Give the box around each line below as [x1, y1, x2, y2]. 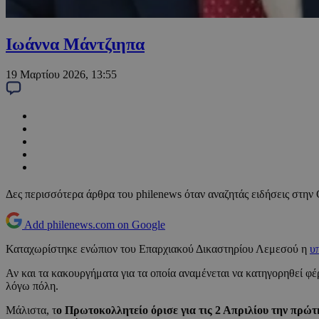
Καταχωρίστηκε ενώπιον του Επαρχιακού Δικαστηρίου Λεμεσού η [6, 243, 310, 256]
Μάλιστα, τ [6, 304, 56, 317]
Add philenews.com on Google [24, 219, 165, 231]
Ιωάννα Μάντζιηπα [6, 35, 145, 54]
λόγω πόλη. [6, 280, 58, 293]
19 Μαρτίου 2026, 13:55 [6, 68, 117, 81]
